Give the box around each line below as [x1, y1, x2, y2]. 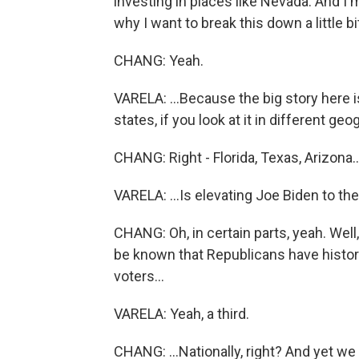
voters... [114, 268, 164, 284]
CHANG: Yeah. [114, 52, 204, 69]
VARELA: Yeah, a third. [114, 305, 249, 322]
